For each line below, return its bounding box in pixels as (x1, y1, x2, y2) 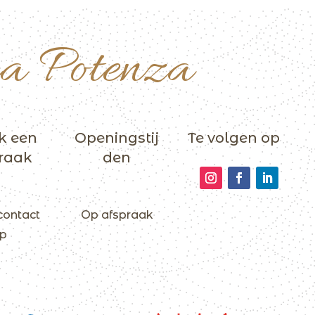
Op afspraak (80, 207, 153, 221)
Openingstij (74, 129, 159, 146)
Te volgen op (188, 129, 281, 146)
